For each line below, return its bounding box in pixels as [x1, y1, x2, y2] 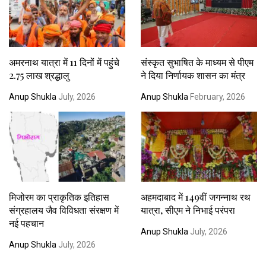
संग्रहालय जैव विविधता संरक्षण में [9, 203, 119, 216]
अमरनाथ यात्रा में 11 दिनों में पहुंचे [9, 55, 119, 68]
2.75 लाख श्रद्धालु [9, 68, 69, 81]
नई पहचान [9, 216, 44, 229]
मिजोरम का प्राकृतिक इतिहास [9, 190, 109, 203]
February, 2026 [188, 91, 245, 102]
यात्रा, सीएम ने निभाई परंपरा [140, 203, 235, 216]
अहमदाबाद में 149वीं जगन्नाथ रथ [140, 190, 251, 203]
